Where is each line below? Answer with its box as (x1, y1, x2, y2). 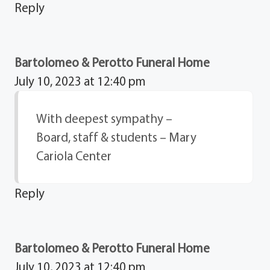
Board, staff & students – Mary (36, 128, 197, 145)
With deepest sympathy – (36, 110, 173, 126)
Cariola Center (36, 147, 112, 163)
